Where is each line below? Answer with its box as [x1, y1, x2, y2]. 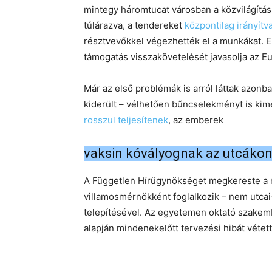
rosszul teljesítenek [84, 114, 168, 126]
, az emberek [168, 114, 223, 126]
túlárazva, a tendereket [84, 19, 185, 31]
